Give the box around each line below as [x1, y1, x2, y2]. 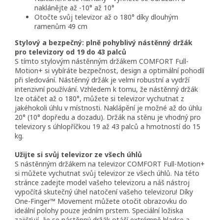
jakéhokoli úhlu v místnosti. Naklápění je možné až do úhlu [15, 103, 202, 113]
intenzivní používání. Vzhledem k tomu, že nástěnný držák [15, 84, 198, 94]
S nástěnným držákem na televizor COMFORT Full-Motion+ [15, 159, 205, 169]
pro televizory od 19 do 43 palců [15, 47, 126, 57]
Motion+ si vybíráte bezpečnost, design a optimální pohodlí [15, 66, 204, 76]
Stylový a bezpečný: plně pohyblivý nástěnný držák [15, 38, 192, 48]
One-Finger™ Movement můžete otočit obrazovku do [15, 196, 187, 206]
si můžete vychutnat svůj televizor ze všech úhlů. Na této [15, 168, 199, 178]
